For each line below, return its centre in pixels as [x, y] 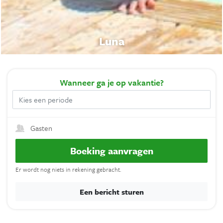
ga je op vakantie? [130, 82]
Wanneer [78, 82]
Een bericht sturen [111, 191]
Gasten [41, 128]
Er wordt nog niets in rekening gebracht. [68, 169]
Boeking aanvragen [111, 150]
